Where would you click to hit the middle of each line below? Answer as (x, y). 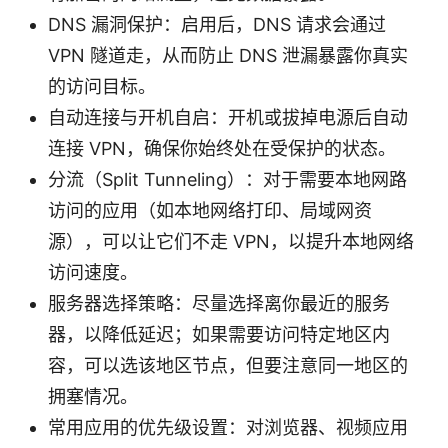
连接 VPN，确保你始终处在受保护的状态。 (222, 148)
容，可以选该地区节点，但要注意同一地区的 (228, 365)
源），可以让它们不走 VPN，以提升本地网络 (231, 241)
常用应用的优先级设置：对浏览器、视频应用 (228, 427)
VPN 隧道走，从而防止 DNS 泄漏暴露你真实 (228, 55)
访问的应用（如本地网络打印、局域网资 (210, 210)
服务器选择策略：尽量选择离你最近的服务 (219, 303)
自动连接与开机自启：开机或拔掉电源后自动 (228, 117)
